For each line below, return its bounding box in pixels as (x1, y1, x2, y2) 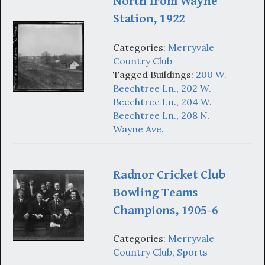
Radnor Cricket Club (113, 167, 225, 182)
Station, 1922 (113, 11, 186, 27)
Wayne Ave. (113, 122, 164, 135)
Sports (177, 246, 208, 258)
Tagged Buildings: (113, 68, 196, 80)
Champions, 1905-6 (113, 202, 218, 218)
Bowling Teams (113, 185, 198, 200)
